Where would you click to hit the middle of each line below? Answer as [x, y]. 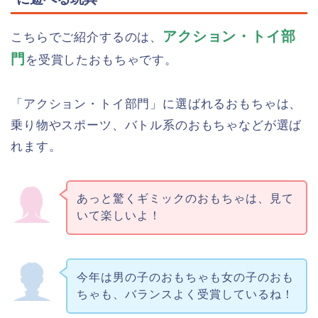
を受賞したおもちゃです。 [101, 60]
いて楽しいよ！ [119, 216]
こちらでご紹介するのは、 [87, 37]
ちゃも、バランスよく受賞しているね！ [185, 295]
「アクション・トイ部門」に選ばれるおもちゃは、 [157, 104]
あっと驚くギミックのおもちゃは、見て [185, 199]
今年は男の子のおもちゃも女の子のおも [185, 278]
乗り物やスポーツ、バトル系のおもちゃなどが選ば [157, 125]
